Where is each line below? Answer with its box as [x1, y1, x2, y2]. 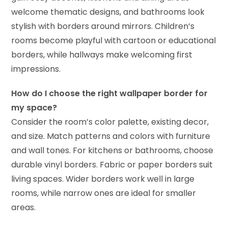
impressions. [11, 63, 61, 75]
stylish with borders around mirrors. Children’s [11, 20, 195, 33]
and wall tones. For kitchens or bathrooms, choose [11, 145, 214, 157]
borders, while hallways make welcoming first [11, 49, 193, 61]
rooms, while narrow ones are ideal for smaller [11, 187, 196, 199]
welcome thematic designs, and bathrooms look [11, 6, 205, 18]
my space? [11, 102, 58, 114]
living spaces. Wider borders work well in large [11, 173, 195, 185]
